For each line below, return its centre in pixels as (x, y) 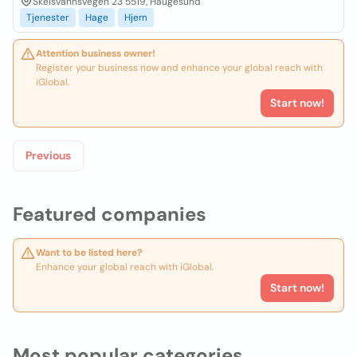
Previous (48, 155)
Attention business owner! (96, 53)
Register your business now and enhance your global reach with (179, 68)
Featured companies (110, 214)
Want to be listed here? (89, 253)
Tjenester (48, 18)
